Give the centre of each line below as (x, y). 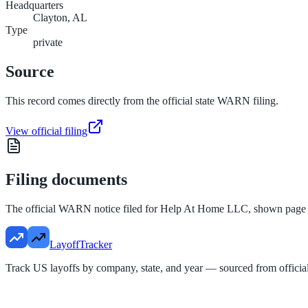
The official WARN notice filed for (83, 208)
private (48, 43)
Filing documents (66, 179)
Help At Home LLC (204, 208)
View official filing (46, 131)
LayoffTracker (81, 244)
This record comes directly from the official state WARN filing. (142, 101)
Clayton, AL (60, 18)
